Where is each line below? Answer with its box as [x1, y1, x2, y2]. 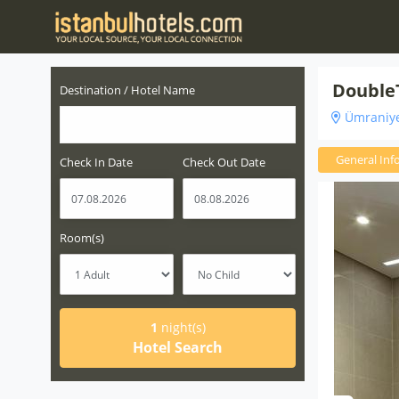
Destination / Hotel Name [60, 82, 195, 98]
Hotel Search [133, 338, 223, 357]
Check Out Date [182, 154, 265, 170]
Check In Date [60, 154, 133, 170]
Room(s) [60, 230, 104, 246]
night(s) [157, 319, 206, 336]
